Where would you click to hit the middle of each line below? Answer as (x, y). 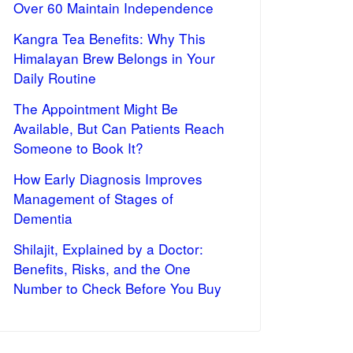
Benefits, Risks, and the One (102, 268)
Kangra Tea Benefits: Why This (110, 38)
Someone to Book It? (78, 148)
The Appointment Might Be (96, 108)
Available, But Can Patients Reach (119, 128)
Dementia (43, 218)
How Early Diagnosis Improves (108, 178)
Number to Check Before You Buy (117, 288)
